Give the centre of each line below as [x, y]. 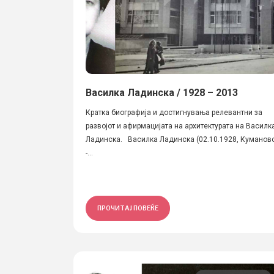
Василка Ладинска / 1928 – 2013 [162, 93]
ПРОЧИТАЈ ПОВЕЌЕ [128, 208]
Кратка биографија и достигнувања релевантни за [174, 113]
